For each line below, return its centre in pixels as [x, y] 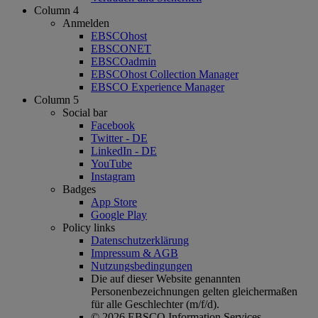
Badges [79, 190]
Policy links [89, 228]
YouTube [111, 164]
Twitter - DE [119, 138]
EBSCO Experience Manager [158, 87]
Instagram [113, 177]
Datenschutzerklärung [140, 241]
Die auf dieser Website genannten [166, 279]
